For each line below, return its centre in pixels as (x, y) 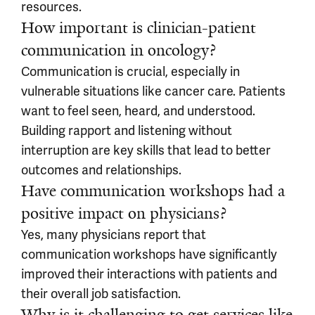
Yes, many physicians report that (114, 234)
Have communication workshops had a (153, 191)
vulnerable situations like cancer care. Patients (153, 91)
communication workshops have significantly (149, 254)
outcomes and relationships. (101, 170)
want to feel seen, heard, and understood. (138, 111)
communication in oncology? (118, 50)
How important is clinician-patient (139, 28)
